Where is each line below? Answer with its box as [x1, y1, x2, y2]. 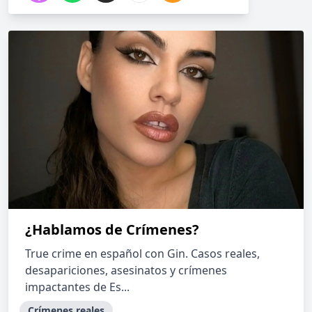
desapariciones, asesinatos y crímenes [25, 263, 227, 278]
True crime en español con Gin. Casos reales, [25, 246, 260, 261]
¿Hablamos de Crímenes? [25, 220, 199, 239]
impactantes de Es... [25, 279, 130, 295]
